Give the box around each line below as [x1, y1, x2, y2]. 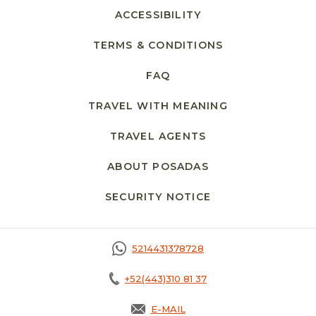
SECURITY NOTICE [105, 190, 211, 204]
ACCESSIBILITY [114, 8, 202, 22]
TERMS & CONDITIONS [92, 39, 224, 52]
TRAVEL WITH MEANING [88, 99, 228, 113]
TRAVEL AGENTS [109, 130, 207, 143]
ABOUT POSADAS [107, 160, 209, 174]
